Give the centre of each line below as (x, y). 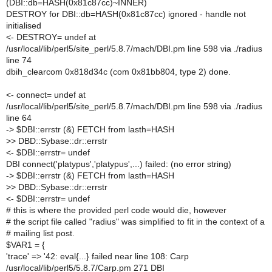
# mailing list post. (40, 233)
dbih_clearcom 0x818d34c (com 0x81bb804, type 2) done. (118, 72)
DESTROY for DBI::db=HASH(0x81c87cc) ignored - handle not (126, 14)
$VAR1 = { (25, 245)
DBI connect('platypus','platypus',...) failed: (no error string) (119, 164)
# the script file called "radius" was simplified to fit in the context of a (135, 222)
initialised (24, 25)
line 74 (19, 60)
